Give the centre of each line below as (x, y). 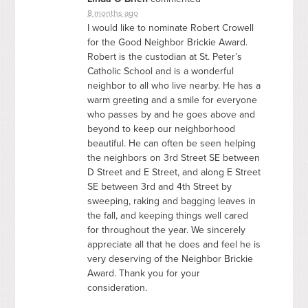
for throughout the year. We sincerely (167, 230)
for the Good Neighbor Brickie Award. (168, 42)
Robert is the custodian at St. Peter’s (165, 56)
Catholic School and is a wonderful (161, 71)
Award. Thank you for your (144, 273)
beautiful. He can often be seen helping (172, 143)
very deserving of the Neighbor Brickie (170, 258)
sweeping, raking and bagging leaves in (172, 201)
